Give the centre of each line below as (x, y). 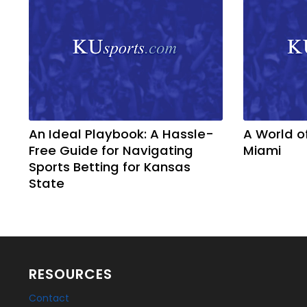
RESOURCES (71, 274)
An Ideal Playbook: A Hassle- (121, 134)
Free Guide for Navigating (111, 150)
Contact (49, 298)
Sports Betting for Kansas (110, 167)
